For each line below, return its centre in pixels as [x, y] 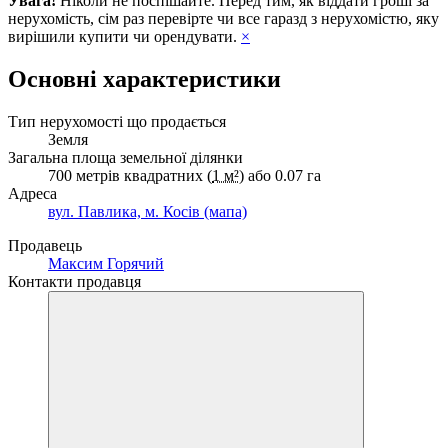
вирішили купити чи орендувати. [124, 36]
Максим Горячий [106, 263]
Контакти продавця [74, 281]
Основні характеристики [144, 78]
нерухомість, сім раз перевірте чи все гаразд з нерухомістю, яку [223, 18]
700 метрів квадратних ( [130, 175]
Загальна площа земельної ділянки [125, 157]
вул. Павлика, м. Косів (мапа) [147, 211]
